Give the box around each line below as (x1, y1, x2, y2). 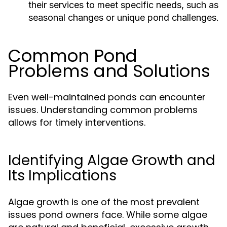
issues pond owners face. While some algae (8, 208, 207, 221)
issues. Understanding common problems (8, 103, 198, 116)
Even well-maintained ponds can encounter (8, 91, 206, 103)
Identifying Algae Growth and (8, 150, 215, 170)
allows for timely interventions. (8, 116, 145, 129)
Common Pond (8, 44, 137, 68)
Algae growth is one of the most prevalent (8, 196, 200, 208)
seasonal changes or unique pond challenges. (28, 12, 219, 23)
